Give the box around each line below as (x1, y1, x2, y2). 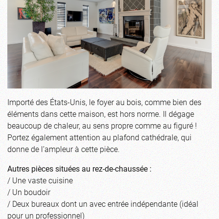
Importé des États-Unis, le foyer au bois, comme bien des (7, 96, 201, 107)
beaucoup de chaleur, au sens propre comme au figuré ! (7, 120, 197, 131)
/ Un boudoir (7, 186, 50, 197)
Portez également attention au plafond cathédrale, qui (7, 131, 192, 142)
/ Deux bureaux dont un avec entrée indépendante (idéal (7, 198, 198, 209)
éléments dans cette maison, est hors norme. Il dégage (7, 108, 194, 119)
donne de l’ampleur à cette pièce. (7, 143, 120, 154)
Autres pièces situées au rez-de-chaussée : (7, 163, 152, 174)
